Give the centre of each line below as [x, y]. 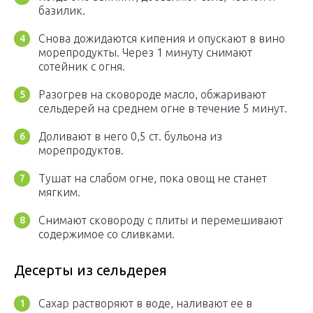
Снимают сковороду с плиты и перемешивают [161, 220]
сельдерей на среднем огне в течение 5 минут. [163, 109]
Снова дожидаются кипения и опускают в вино [162, 39]
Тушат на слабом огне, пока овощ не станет [153, 179]
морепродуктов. [81, 151]
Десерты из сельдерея [90, 270]
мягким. [59, 192]
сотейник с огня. [82, 67]
